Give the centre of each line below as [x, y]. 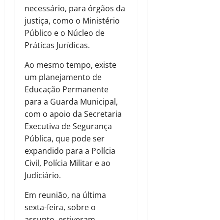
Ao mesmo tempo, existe [70, 65]
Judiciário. [43, 176]
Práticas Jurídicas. [57, 45]
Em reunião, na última [65, 195]
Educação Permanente [67, 90]
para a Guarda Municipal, [71, 102]
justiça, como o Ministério [72, 21]
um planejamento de [63, 77]
